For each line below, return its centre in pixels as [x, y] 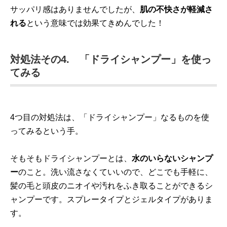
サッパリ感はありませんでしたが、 [75, 9]
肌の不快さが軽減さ [176, 9]
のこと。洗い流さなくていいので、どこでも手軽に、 [116, 172]
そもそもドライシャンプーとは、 [71, 158]
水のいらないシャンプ [172, 158]
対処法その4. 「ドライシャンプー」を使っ [111, 59]
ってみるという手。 [47, 131]
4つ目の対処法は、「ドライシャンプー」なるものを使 [110, 117]
